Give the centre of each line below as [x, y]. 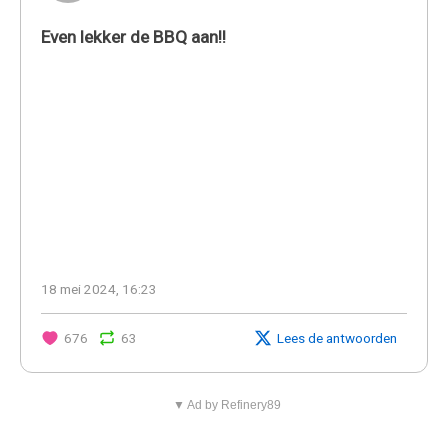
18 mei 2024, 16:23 [99, 288]
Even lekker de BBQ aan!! [133, 36]
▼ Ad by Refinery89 [226, 404]
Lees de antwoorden [337, 337]
